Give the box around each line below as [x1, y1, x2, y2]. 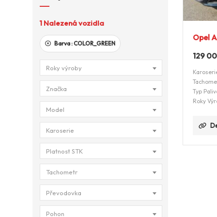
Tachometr [46, 168, 77, 176]
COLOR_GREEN [74, 40, 115, 47]
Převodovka [46, 189, 81, 197]
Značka [46, 85, 67, 93]
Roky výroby [46, 64, 82, 72]
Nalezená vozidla [44, 18, 104, 28]
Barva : [53, 40, 74, 47]
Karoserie [46, 126, 74, 134]
